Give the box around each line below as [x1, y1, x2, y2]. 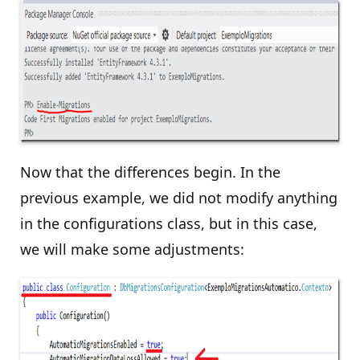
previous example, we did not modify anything [20, 188, 337, 207]
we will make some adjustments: [20, 239, 244, 259]
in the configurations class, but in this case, [20, 214, 317, 233]
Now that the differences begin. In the [20, 162, 280, 182]
